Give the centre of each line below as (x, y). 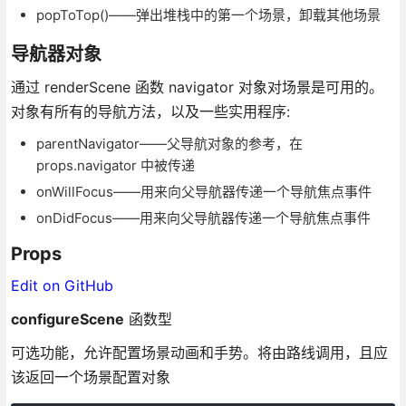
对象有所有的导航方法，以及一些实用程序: (150, 111)
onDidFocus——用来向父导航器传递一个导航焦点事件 (203, 217)
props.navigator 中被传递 (115, 165)
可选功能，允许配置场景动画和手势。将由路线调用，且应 (199, 352)
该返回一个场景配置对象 (90, 377)
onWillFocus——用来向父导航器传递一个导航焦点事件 (203, 191)
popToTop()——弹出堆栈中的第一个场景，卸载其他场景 (208, 14)
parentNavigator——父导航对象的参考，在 (169, 143)
